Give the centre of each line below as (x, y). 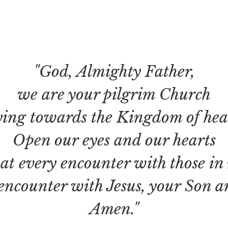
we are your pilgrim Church (114, 94)
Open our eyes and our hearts (114, 140)
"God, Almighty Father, (114, 72)
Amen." (114, 209)
